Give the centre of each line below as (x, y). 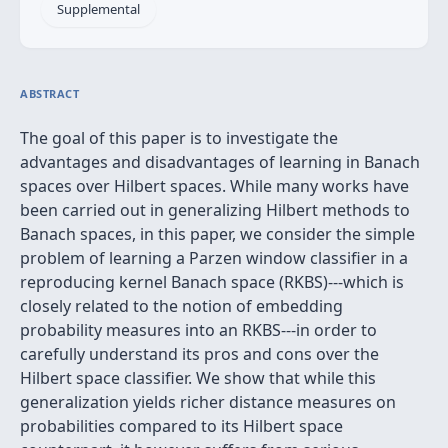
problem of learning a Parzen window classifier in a (214, 258)
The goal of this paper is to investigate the (179, 138)
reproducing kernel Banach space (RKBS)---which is (212, 282)
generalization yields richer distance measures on (208, 402)
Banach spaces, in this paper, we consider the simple (217, 234)
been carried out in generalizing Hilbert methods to (215, 210)
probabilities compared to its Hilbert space (181, 426)
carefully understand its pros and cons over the (199, 354)
